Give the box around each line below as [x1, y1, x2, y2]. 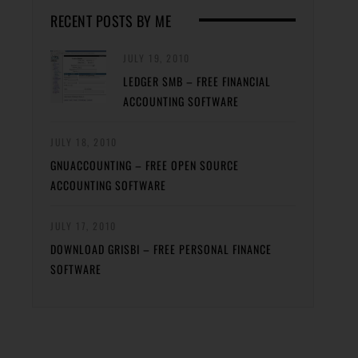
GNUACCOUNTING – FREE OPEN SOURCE [50, 157, 239, 174]
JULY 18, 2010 [50, 135, 117, 149]
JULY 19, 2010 [123, 51, 190, 66]
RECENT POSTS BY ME [50, 10, 171, 32]
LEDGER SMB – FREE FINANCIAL [123, 73, 271, 90]
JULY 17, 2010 [50, 219, 117, 233]
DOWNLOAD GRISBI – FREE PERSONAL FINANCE [50, 241, 272, 258]
